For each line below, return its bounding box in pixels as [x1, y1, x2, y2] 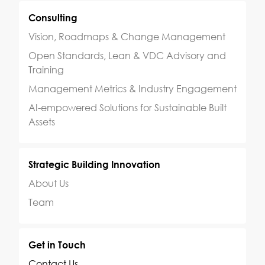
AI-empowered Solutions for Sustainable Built [28, 102, 227, 114]
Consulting [28, 12, 77, 24]
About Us [28, 177, 69, 189]
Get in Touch [28, 239, 86, 251]
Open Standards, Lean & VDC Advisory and [28, 50, 226, 62]
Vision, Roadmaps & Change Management [28, 31, 225, 43]
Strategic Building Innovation [28, 159, 160, 170]
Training [28, 64, 64, 76]
